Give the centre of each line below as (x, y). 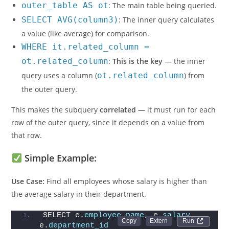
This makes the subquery (56, 127)
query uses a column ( (60, 92)
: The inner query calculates (167, 37)
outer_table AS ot (65, 22)
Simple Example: (60, 175)
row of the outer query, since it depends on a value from (108, 139)
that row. (27, 152)
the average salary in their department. (79, 211)
